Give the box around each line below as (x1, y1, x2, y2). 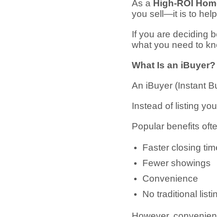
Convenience (142, 173, 198, 184)
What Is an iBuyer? (132, 60, 216, 71)
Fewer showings (142, 158, 211, 169)
